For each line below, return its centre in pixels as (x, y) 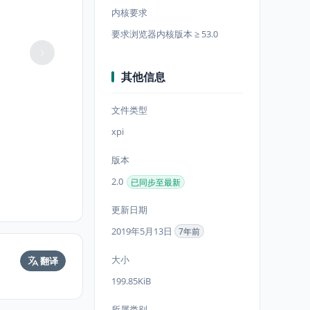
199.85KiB (131, 281)
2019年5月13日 (143, 231)
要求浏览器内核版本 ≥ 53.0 (165, 34)
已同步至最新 (156, 182)
